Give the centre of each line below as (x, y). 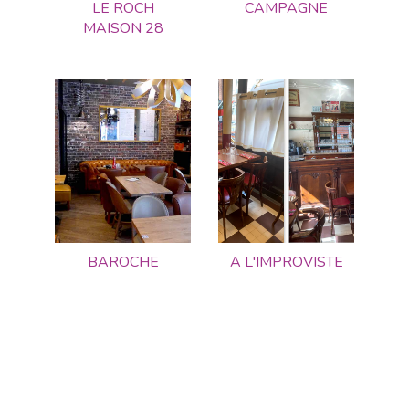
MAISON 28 (123, 28)
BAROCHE (123, 262)
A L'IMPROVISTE (286, 262)
